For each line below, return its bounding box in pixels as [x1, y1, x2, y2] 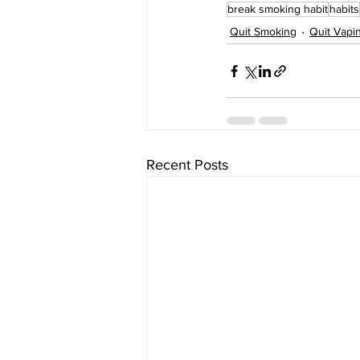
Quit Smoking [230, 24, 297, 38]
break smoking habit [227, 2, 328, 16]
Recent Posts [146, 157, 228, 174]
